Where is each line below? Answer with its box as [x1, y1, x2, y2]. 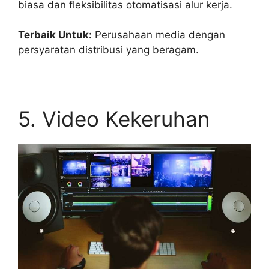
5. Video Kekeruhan [18, 106, 210, 132]
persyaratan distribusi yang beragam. [18, 44, 199, 56]
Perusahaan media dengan [92, 29, 225, 41]
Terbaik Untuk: [18, 29, 92, 41]
